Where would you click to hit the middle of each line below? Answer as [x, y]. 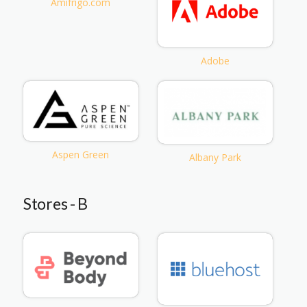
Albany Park [215, 158]
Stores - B [56, 204]
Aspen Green [81, 154]
